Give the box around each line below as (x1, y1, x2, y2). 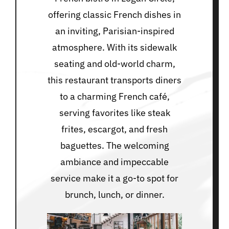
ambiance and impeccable (60, 155, 169, 168)
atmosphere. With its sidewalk (52, 41, 177, 53)
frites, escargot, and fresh (61, 123, 168, 135)
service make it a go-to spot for (51, 172, 178, 184)
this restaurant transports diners (48, 74, 181, 86)
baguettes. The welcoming (60, 139, 169, 151)
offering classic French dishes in (48, 8, 181, 20)
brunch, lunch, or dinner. (64, 188, 165, 200)
